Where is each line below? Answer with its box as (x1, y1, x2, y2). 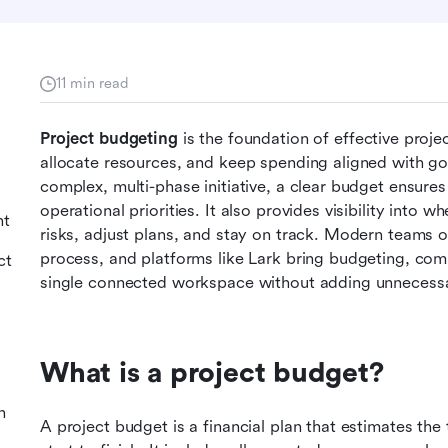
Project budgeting (40, 129, 178, 148)
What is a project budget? (40, 357, 384, 389)
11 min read (56, 74, 129, 92)
